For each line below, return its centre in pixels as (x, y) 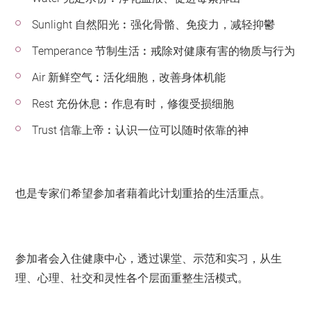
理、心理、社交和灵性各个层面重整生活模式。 (132, 278)
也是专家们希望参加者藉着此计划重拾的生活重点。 (143, 194)
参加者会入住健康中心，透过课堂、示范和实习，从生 (149, 259)
